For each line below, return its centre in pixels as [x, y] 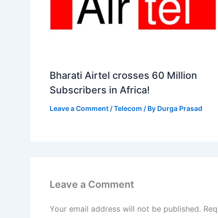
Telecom [128, 109]
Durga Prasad [180, 109]
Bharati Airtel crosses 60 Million [123, 76]
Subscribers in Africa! [100, 90]
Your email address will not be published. [125, 209]
